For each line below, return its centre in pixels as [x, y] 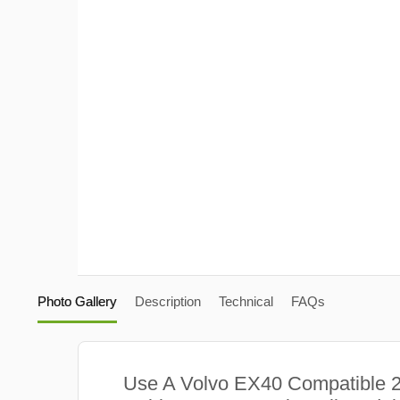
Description [167, 301]
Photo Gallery [77, 301]
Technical [246, 301]
